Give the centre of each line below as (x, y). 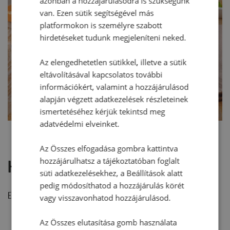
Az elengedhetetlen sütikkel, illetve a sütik (113, 62)
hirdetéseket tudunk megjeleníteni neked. (113, 37)
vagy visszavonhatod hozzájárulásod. (105, 197)
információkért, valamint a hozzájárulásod (114, 87)
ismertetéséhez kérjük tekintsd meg (102, 111)
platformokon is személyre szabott (101, 25)
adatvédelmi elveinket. (80, 123)
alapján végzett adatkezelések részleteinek (114, 99)
